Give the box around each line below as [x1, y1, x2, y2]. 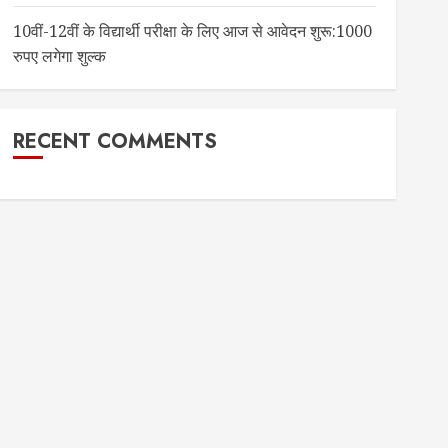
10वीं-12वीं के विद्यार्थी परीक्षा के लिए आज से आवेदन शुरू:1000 [12, 19, 372, 42]
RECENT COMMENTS [12, 126, 217, 156]
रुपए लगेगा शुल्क [12, 44, 106, 67]
